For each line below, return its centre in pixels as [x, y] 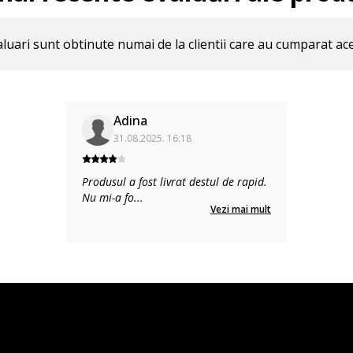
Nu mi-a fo [108, 197]
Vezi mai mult [241, 209]
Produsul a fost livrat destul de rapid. [175, 182]
